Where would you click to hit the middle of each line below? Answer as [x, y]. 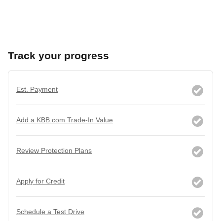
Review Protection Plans [54, 151]
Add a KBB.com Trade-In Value [65, 120]
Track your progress [58, 56]
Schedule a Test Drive [50, 212]
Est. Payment [37, 90]
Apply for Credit [40, 181]
